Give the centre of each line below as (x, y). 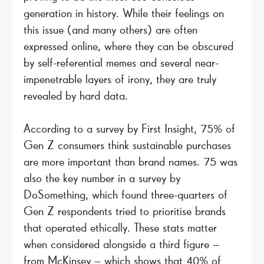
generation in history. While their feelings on (124, 13)
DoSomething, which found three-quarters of (126, 195)
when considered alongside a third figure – (121, 244)
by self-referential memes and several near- (121, 63)
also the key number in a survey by (102, 178)
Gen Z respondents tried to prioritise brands (125, 211)
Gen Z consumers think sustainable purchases (127, 145)
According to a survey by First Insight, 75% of (129, 129)
